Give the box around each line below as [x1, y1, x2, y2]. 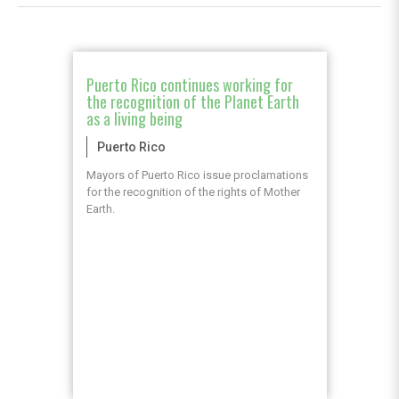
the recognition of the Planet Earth [85, 90, 299, 114]
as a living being [85, 107, 183, 131]
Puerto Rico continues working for [85, 73, 293, 97]
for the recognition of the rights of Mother [85, 185, 300, 199]
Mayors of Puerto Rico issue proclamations [85, 168, 308, 183]
